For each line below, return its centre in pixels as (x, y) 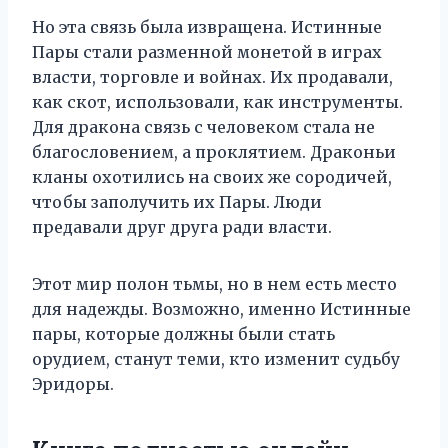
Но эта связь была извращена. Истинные (207, 27)
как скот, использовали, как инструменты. (217, 102)
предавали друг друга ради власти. (182, 227)
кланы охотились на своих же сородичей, (212, 177)
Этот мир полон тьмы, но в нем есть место (214, 284)
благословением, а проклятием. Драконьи (214, 152)
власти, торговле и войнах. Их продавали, (212, 77)
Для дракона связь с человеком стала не (203, 127)
